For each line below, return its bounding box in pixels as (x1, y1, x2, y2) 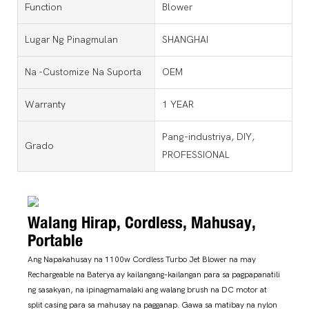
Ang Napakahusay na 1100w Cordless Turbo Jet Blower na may (28, 255, 256, 265)
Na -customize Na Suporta (25, 66, 141, 78)
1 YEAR (161, 98, 194, 110)
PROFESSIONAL (161, 148, 230, 161)
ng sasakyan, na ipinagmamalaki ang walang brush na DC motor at (28, 285, 267, 295)
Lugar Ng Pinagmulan (25, 33, 118, 46)
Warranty (25, 98, 66, 110)
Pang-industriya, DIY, (161, 130, 255, 143)
